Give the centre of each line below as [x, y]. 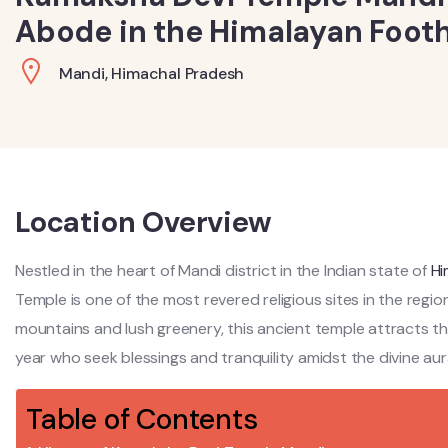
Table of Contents [142, 419]
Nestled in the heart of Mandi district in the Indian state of [223, 270]
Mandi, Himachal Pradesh [151, 73]
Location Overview [143, 222]
